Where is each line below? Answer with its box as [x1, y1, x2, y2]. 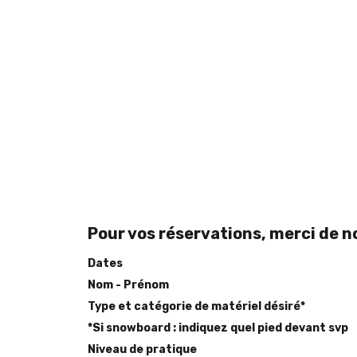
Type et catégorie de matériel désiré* [88, 300, 305, 313]
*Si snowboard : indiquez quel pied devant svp [88, 321, 348, 335]
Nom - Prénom [88, 278, 169, 292]
